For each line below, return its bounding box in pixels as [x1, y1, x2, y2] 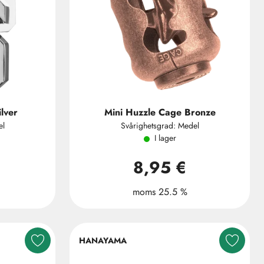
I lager [154, 132, 176, 144]
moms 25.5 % [132, 185, 187, 199]
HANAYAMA [79, 234, 127, 246]
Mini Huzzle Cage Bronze [104, 105, 216, 119]
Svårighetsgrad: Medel [120, 120, 199, 131]
